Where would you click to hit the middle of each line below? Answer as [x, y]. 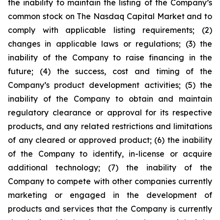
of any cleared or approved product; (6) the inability [110, 140]
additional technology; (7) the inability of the [110, 167]
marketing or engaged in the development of [110, 195]
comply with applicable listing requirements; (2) [110, 30]
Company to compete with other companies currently [110, 181]
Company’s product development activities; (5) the [110, 85]
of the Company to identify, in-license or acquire [110, 154]
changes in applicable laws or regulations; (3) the [110, 44]
